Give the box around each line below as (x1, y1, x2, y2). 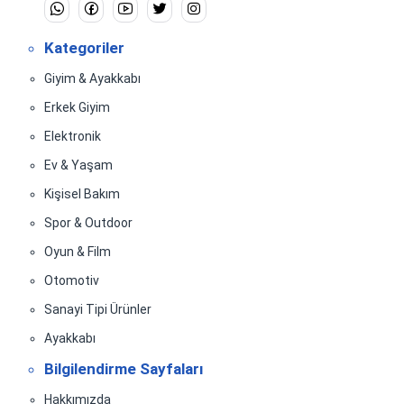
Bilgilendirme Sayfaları (43, 360, 204, 379)
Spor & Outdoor (43, 216, 133, 231)
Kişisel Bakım (43, 187, 120, 202)
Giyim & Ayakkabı (43, 71, 141, 87)
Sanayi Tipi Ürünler (43, 302, 151, 317)
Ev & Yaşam (43, 158, 113, 173)
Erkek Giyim (43, 100, 110, 115)
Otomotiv (43, 273, 99, 289)
